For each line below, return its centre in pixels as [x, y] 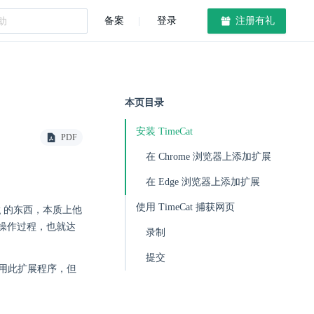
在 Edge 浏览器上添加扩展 [203, 182]
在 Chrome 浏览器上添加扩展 [209, 157]
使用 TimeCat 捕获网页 [185, 207]
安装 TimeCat [164, 131]
